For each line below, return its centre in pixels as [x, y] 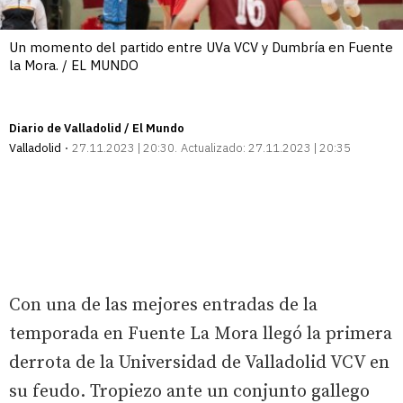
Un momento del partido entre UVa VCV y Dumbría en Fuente [201, 47]
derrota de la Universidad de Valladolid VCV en [199, 363]
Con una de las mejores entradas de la [163, 305]
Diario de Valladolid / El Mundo [97, 128]
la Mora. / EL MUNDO [74, 65]
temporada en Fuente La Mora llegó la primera [201, 334]
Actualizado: [213, 148]
